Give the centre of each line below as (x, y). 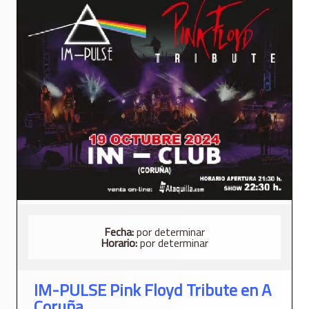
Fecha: (119, 232)
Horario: (119, 243)
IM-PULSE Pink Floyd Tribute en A (152, 290)
